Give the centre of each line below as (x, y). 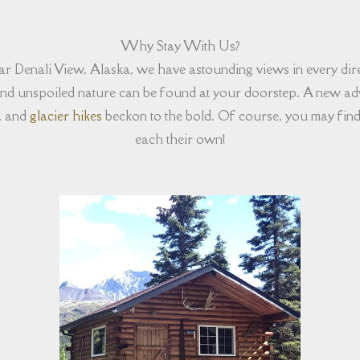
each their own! (180, 139)
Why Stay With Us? (180, 45)
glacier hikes (66, 115)
